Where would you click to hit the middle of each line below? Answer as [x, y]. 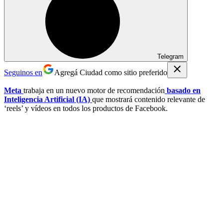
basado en [183, 90]
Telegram [170, 56]
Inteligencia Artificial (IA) [48, 99]
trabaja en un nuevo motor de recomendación [94, 90]
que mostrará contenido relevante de [149, 99]
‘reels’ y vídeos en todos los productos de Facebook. [86, 108]
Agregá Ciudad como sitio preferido [111, 72]
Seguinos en [23, 72]
